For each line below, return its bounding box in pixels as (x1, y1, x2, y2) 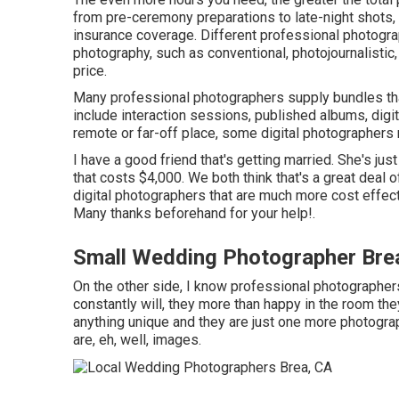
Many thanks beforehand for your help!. (73, 204, 315, 222)
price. (73, 61, 107, 79)
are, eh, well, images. (73, 330, 201, 348)
